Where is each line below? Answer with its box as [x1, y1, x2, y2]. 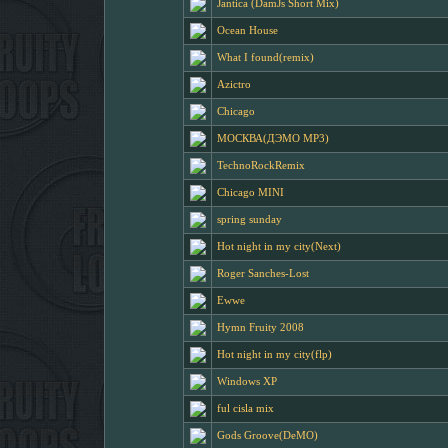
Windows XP [217, 376, 277, 387]
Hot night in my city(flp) [217, 349, 332, 360]
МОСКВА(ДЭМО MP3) [217, 133, 329, 144]
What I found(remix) [217, 52, 314, 63]
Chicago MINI [217, 187, 284, 198]
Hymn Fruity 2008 [217, 322, 304, 333]
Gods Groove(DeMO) [217, 430, 318, 441]
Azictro [217, 79, 251, 90]
